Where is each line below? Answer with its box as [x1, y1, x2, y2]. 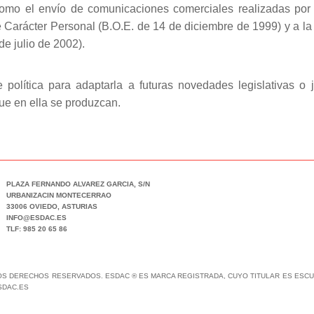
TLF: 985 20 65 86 [6, 225, 67, 233]
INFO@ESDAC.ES [6, 214, 67, 221]
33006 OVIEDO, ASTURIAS [6, 203, 97, 210]
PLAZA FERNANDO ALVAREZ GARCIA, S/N [6, 180, 150, 188]
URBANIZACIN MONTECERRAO [6, 191, 111, 199]
